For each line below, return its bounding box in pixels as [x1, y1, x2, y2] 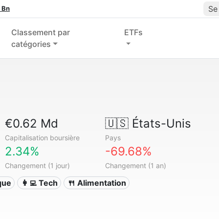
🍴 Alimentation [67, 178, 126, 188]
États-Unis [128, 116, 191, 131]
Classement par [11, 27, 70, 37]
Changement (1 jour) [5, 161, 70, 170]
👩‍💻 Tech [21, 178, 58, 188]
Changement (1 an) [105, 161, 166, 170]
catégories [11, 39, 51, 49]
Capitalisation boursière [5, 133, 80, 142]
